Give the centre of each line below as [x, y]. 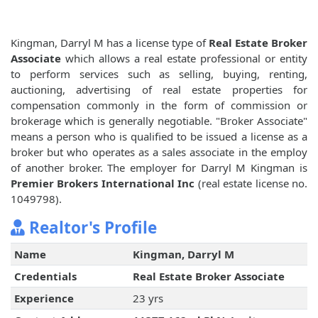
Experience [44, 298]
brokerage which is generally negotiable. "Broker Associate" [159, 121]
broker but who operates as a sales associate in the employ [159, 152]
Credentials [45, 276]
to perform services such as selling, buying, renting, [159, 74]
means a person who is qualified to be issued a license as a [159, 137]
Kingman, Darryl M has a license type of [110, 43]
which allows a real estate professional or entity [184, 59]
